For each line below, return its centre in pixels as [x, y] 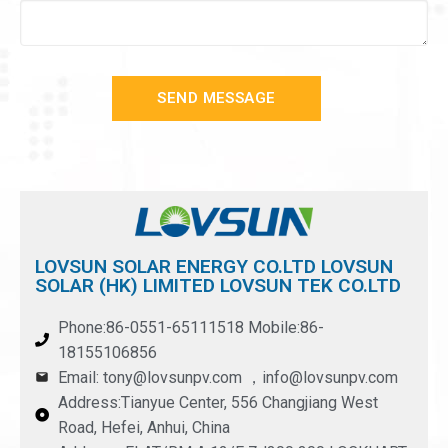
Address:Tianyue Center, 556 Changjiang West [217, 402]
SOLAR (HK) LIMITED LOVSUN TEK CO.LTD [218, 285]
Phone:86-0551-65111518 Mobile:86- [190, 327]
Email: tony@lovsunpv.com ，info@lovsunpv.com [227, 377]
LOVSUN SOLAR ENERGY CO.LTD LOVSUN [214, 266]
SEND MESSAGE [216, 97]
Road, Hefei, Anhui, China [143, 427]
